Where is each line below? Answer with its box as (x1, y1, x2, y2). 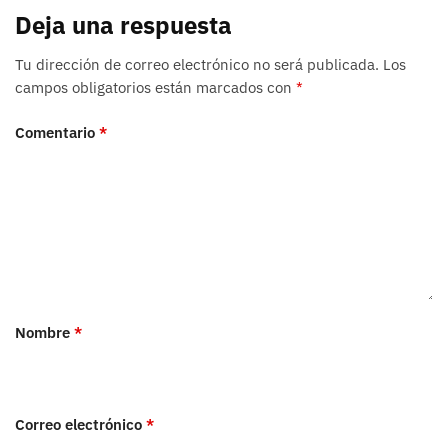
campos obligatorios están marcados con (15, 78, 296, 98)
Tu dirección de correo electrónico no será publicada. (15, 55, 379, 75)
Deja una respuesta (15, 8, 232, 41)
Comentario (15, 122, 99, 142)
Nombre (15, 322, 74, 342)
